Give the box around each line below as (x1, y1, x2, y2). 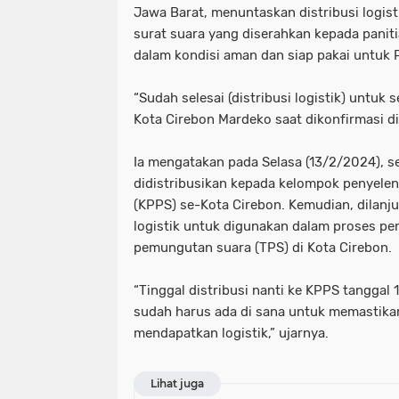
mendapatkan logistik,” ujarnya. (134, 324, 329, 341)
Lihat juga (151, 376, 204, 390)
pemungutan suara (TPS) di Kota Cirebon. (134, 239, 392, 256)
